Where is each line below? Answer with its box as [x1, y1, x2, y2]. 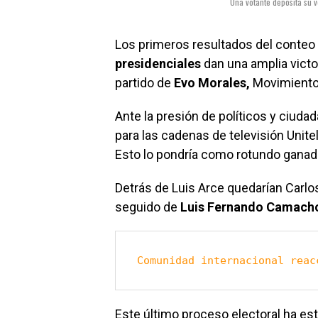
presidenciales [115, 56, 201, 72]
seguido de [115, 199, 180, 215]
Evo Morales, [174, 75, 250, 91]
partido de [115, 75, 174, 91]
